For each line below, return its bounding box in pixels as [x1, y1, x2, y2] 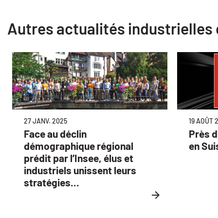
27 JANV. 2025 [24, 117, 67, 126]
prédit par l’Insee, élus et [24, 152, 133, 164]
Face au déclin [24, 127, 87, 140]
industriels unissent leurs [24, 164, 136, 177]
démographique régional [24, 140, 133, 152]
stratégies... [24, 176, 79, 189]
